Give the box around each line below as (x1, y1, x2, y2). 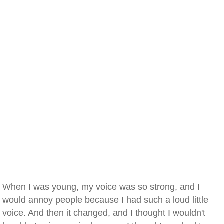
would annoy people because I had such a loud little (2, 195, 208, 205)
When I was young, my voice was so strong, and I (2, 182, 200, 192)
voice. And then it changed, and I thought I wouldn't (2, 208, 205, 218)
